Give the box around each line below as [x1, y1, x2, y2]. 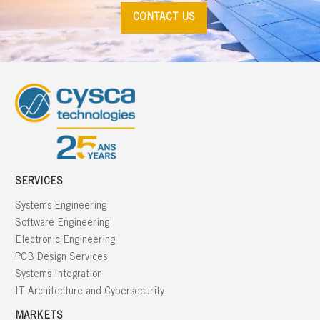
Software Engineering [14, 219, 109, 229]
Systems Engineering [14, 201, 106, 211]
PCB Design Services [14, 253, 107, 263]
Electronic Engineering [14, 236, 115, 246]
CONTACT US [132, 12, 195, 23]
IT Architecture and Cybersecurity [14, 287, 164, 297]
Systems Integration [14, 270, 102, 280]
